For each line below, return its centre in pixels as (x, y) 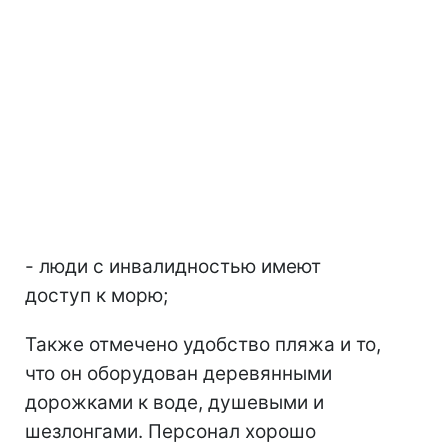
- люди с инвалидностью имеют (173, 266)
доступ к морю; (96, 295)
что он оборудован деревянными (178, 373)
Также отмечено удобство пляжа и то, (203, 344)
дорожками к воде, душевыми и (174, 402)
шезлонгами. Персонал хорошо (170, 431)
